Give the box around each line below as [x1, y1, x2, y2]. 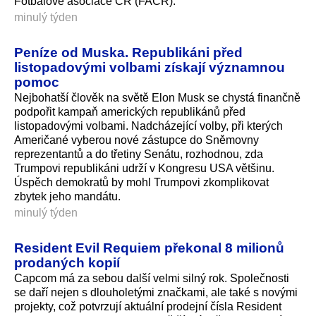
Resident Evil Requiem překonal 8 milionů [14, 240, 284, 256]
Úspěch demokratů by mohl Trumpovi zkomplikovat [14, 176, 269, 189]
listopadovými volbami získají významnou [14, 59, 285, 75]
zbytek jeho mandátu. [14, 190, 121, 203]
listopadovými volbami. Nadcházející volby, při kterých [14, 120, 283, 133]
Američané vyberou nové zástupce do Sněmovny [14, 134, 259, 147]
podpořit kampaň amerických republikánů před [14, 106, 245, 119]
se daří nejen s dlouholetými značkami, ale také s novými [14, 286, 298, 299]
